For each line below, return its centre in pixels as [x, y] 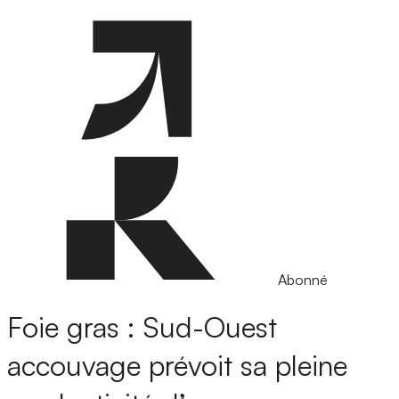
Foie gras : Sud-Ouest [142, 327]
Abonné [303, 280]
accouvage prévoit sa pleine [177, 366]
